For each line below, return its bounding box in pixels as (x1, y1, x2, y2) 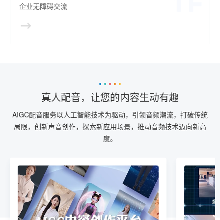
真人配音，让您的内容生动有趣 (41, 92, 179, 103)
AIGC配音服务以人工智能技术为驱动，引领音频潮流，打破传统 (12, 109, 208, 119)
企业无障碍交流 (19, 2, 67, 10)
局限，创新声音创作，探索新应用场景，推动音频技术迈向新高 (14, 121, 206, 131)
